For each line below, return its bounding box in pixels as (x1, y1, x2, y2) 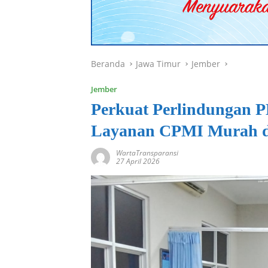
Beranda (91, 58, 125, 70)
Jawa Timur (136, 58, 181, 70)
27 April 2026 (116, 156, 160, 167)
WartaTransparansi (116, 148, 178, 159)
